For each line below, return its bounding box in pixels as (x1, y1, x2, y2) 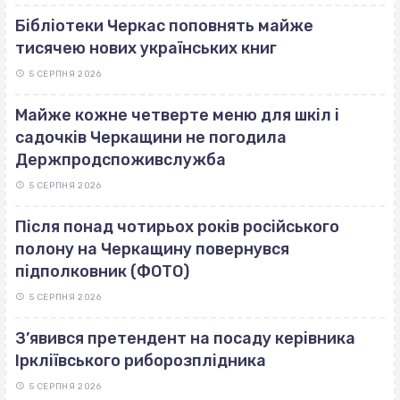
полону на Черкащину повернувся (15, 239, 289, 260)
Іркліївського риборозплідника (15, 351, 266, 371)
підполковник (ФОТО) (15, 262, 189, 282)
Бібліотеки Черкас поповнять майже (15, 16, 313, 37)
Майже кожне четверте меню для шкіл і (15, 105, 339, 126)
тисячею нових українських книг (15, 38, 277, 59)
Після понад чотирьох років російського (15, 217, 339, 237)
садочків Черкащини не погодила (15, 128, 287, 148)
